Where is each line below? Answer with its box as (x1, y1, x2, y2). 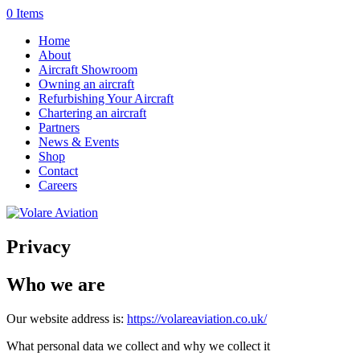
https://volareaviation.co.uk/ (127, 311, 267, 325)
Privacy (6, 235, 71, 257)
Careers (39, 178, 77, 192)
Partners (39, 121, 80, 134)
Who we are (6, 273, 105, 295)
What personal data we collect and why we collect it (6, 338, 270, 353)
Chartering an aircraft (39, 106, 146, 120)
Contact (39, 164, 78, 178)
